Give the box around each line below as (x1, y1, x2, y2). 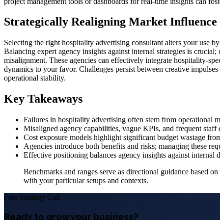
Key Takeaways (4, 92, 82, 106)
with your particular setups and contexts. (24, 176, 148, 185)
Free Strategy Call (4, 193, 60, 202)
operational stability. (4, 74, 66, 82)
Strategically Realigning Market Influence (4, 15, 217, 28)
